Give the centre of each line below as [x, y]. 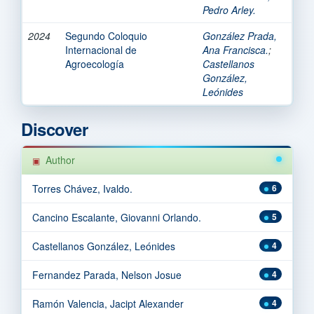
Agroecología [95, 63]
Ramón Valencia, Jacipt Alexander [108, 303]
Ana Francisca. [235, 49]
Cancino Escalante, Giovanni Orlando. [117, 217]
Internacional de [101, 49]
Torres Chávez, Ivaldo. [82, 188]
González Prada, [240, 35]
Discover [55, 129]
